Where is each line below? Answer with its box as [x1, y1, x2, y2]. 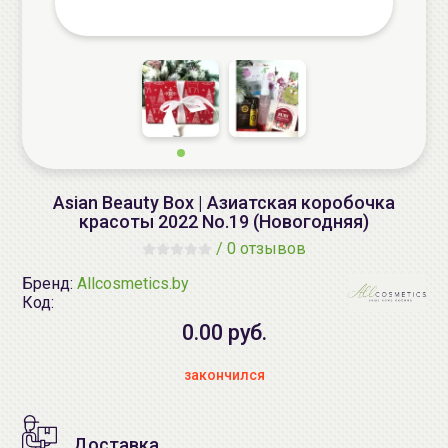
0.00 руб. [181, 320, 267, 345]
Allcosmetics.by [77, 273, 189, 293]
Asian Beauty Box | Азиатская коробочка [53, 192, 395, 213]
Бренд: [22, 273, 77, 293]
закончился [183, 367, 265, 383]
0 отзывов [227, 239, 306, 258]
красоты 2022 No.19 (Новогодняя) [79, 211, 369, 232]
